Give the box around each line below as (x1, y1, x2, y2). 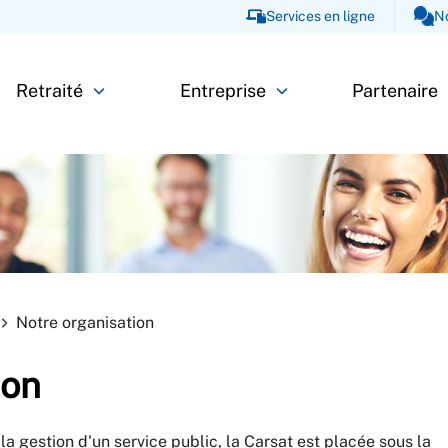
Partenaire (352, 80, 439, 102)
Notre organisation (16, 312, 154, 332)
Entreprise (179, 80, 266, 102)
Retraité (16, 80, 84, 102)
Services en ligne (265, 8, 375, 25)
